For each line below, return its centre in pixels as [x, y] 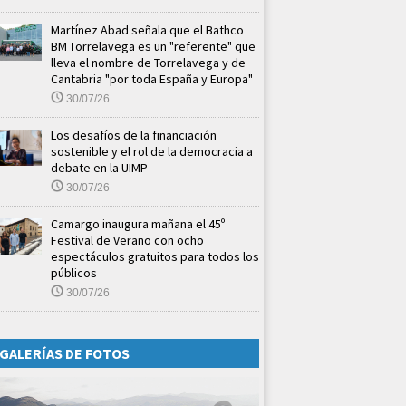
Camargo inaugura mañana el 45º [138, 223]
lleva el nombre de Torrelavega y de [148, 62]
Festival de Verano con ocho [127, 240]
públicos [74, 272]
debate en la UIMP [99, 167]
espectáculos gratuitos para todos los [155, 256]
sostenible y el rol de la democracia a [152, 151]
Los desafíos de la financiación [134, 135]
